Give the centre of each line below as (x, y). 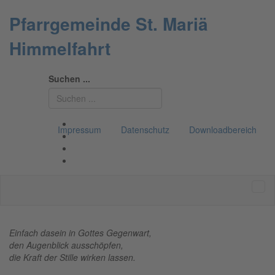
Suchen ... (69, 78)
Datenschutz (145, 129)
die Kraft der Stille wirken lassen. (72, 257)
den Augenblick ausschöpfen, (66, 245)
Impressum (79, 129)
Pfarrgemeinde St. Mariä (109, 23)
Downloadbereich (223, 129)
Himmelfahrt (60, 48)
